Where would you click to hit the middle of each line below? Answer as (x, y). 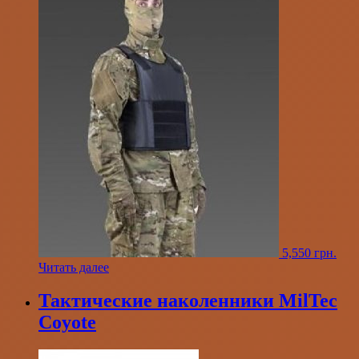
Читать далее (74, 267)
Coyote (67, 323)
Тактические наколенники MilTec (188, 301)
